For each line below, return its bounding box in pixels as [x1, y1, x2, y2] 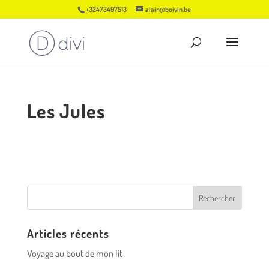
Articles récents [26, 226, 109, 241]
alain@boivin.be [145, 5, 192, 14]
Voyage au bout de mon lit [26, 247, 122, 259]
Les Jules [26, 98, 105, 123]
